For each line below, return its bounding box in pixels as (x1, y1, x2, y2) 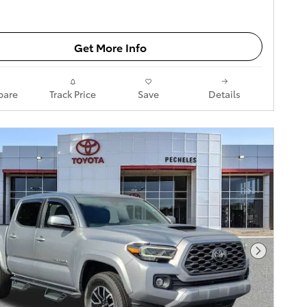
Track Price (49, 87, 96, 101)
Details (208, 87, 241, 101)
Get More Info (74, 38, 147, 55)
